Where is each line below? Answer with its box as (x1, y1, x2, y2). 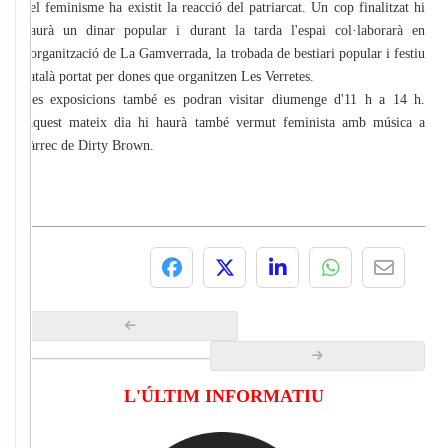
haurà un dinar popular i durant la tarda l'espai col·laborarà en (23, 23, 425, 39)
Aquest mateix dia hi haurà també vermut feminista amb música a (23, 115, 425, 131)
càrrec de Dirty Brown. (23, 138, 154, 154)
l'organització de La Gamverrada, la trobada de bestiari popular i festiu (23, 46, 425, 62)
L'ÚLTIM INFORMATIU (124, 386, 324, 407)
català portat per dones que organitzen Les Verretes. (23, 69, 314, 85)
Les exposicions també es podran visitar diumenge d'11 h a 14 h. (23, 92, 425, 108)
